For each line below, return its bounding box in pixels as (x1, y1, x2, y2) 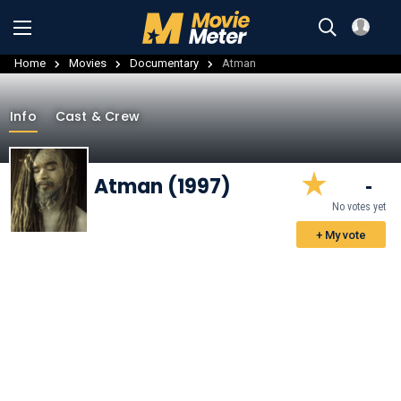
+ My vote (316, 227, 366, 242)
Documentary (130, 55, 199, 70)
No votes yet (332, 200, 386, 213)
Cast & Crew (55, 107, 141, 125)
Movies (69, 55, 107, 70)
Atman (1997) (94, 172, 231, 200)
